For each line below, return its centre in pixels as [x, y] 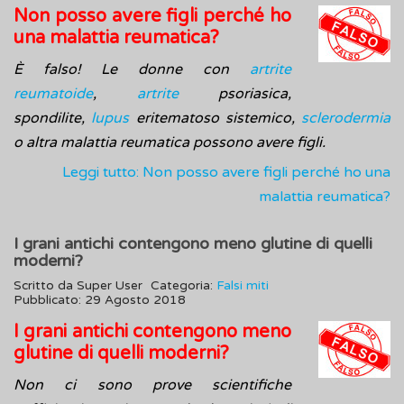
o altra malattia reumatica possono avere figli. [170, 143]
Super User [110, 286]
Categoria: [184, 286]
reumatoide [53, 94]
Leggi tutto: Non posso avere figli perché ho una [226, 173]
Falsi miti [243, 286]
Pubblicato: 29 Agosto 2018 [100, 301]
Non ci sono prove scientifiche [152, 386]
